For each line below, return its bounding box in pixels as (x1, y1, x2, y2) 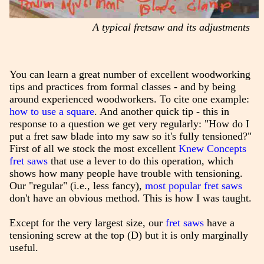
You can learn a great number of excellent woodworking (9, 68, 250, 81)
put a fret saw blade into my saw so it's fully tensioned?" (9, 130, 252, 143)
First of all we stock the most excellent (9, 143, 179, 155)
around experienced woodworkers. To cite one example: (9, 93, 249, 105)
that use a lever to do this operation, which (47, 155, 233, 167)
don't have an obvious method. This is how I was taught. (9, 192, 252, 204)
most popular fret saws (144, 180, 242, 192)
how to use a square (9, 105, 94, 118)
